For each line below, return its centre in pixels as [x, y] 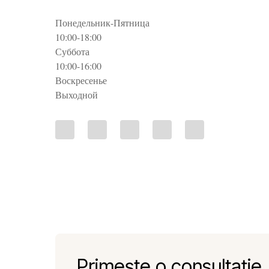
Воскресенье [84, 80]
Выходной [77, 95]
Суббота [75, 51]
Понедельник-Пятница [105, 23]
